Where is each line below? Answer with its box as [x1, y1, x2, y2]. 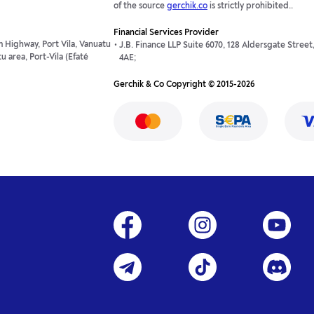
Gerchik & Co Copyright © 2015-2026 [114, 81, 254, 89]
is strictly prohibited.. [207, 2, 293, 11]
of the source [114, 2, 167, 11]
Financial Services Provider [114, 29, 219, 37]
